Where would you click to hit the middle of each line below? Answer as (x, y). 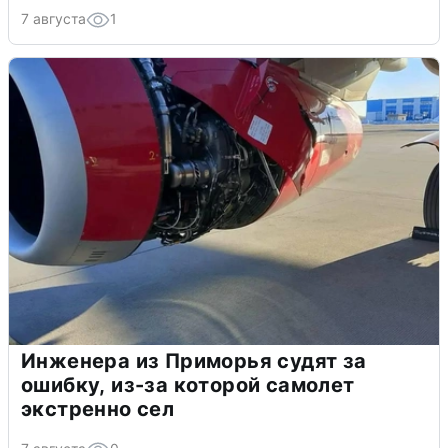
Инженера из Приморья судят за (194, 361)
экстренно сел (98, 409)
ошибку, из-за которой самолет (188, 385)
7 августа (53, 19)
